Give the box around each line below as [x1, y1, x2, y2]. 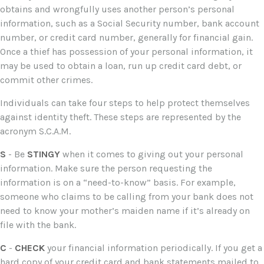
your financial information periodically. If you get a [45, 242, 262, 254]
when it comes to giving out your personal [60, 148, 243, 160]
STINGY [27, 148, 60, 160]
